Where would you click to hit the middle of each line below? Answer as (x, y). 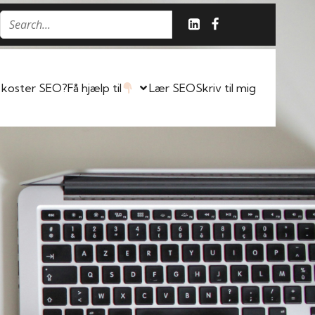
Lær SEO (172, 88)
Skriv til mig (226, 88)
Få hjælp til (94, 88)
